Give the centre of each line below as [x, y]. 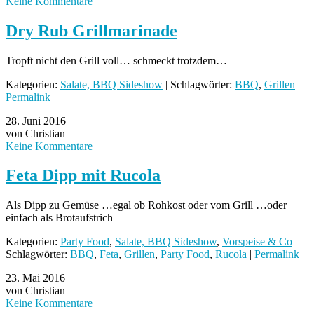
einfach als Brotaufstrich [59, 218]
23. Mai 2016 [35, 278]
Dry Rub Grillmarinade [91, 30]
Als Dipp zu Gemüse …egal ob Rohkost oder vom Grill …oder [146, 205]
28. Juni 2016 [36, 121]
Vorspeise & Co [257, 242]
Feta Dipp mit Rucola [83, 176]
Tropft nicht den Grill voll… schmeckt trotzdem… [116, 60]
